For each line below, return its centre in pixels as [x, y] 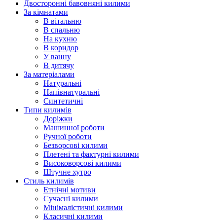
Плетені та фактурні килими [91, 154]
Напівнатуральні [72, 92]
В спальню [62, 30]
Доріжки [58, 119]
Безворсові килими [75, 145]
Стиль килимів [49, 181]
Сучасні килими [71, 199]
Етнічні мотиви [70, 190]
